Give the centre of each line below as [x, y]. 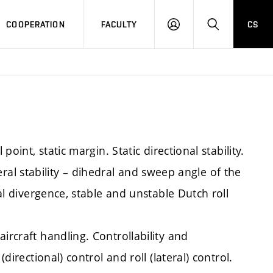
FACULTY [119, 24]
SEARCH [229, 29]
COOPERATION [36, 24]
